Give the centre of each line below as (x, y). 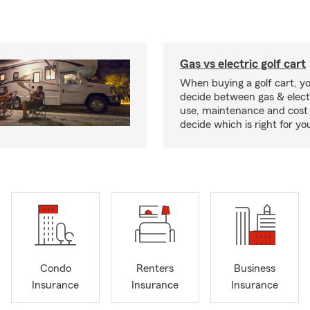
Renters (155, 269)
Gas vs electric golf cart (243, 64)
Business (255, 269)
